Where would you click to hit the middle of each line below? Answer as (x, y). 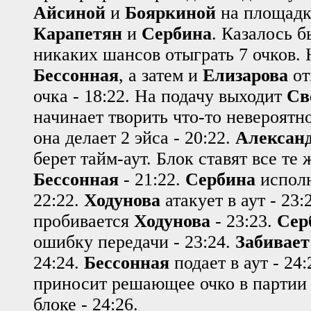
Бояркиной (170, 13)
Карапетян (78, 34)
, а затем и (161, 76)
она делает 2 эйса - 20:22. (134, 138)
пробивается (84, 221)
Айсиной (69, 13)
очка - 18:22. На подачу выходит (160, 96)
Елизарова (245, 76)
